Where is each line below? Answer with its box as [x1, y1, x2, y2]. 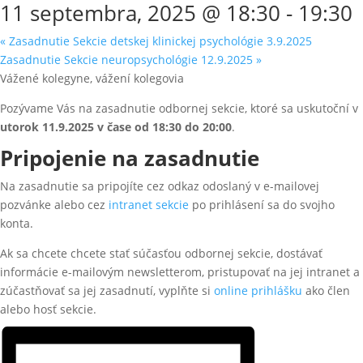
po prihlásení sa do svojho [189, 197, 335, 212]
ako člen [302, 283, 350, 298]
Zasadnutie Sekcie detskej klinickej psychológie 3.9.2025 [6, 33, 312, 49]
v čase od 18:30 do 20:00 [97, 119, 232, 135]
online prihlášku [214, 283, 302, 298]
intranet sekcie [109, 197, 189, 212]
